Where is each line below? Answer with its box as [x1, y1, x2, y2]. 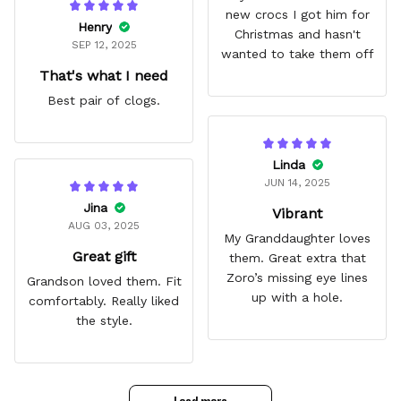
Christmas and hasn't [234, 26, 361, 41]
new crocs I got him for [225, 6, 370, 21]
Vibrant [272, 204, 322, 222]
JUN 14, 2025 [264, 175, 330, 189]
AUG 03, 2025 [68, 218, 140, 232]
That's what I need [39, 66, 168, 84]
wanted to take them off [319, 46, 374, 61]
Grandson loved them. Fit [26, 273, 182, 288]
